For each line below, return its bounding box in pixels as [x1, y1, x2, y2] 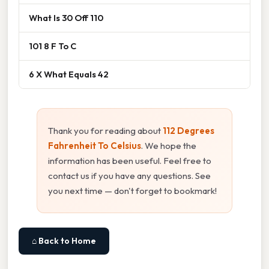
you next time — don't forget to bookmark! [48, 185, 217, 197]
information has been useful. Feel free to [48, 155, 211, 167]
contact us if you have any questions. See [48, 170, 211, 182]
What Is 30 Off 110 [29, 12, 103, 24]
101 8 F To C [29, 40, 76, 52]
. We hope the [141, 140, 196, 152]
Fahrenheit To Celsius [48, 140, 141, 152]
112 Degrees [163, 125, 214, 137]
